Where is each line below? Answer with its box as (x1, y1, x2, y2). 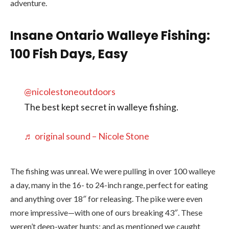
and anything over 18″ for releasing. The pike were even (10, 194, 202, 204)
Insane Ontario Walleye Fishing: (10, 27, 210, 44)
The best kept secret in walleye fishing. (24, 101, 178, 112)
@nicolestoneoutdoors (24, 85, 116, 97)
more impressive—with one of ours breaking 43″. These (10, 208, 202, 218)
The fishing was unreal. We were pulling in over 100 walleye (10, 166, 215, 176)
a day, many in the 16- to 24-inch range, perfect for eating (10, 180, 208, 190)
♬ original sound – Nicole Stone (24, 130, 149, 142)
